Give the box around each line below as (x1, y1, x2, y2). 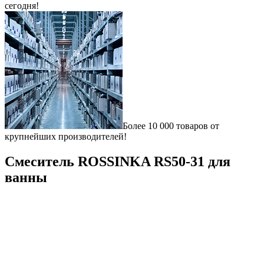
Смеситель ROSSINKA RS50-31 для (5, 153, 230, 169)
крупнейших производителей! (5, 131, 127, 141)
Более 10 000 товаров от (123, 121, 219, 131)
